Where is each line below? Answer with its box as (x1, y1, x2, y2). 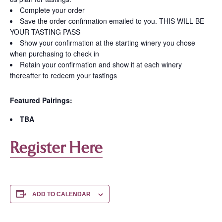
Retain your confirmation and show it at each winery (20, 59, 182, 70)
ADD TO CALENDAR (32, 191, 91, 198)
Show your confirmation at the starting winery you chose (20, 38, 195, 48)
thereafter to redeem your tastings (10, 70, 117, 81)
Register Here (10, 138, 103, 158)
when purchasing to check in (10, 49, 99, 59)
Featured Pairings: (10, 95, 72, 106)
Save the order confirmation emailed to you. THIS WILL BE (20, 16, 204, 26)
